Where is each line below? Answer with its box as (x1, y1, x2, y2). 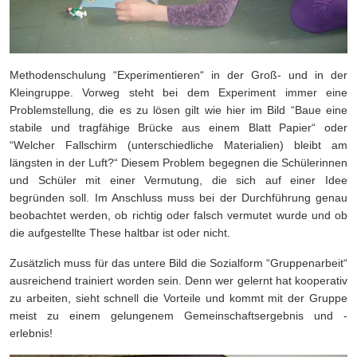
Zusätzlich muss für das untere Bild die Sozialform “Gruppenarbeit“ (10, 257, 347, 270)
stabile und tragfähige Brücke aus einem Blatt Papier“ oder (10, 121, 347, 135)
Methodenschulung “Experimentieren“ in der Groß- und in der (10, 69, 347, 82)
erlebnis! (10, 327, 56, 340)
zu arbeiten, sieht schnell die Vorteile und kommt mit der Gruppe (10, 292, 347, 305)
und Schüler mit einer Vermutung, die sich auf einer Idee (10, 174, 347, 187)
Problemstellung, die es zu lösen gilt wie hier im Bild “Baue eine (10, 104, 347, 117)
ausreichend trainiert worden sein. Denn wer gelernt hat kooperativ (10, 274, 347, 288)
